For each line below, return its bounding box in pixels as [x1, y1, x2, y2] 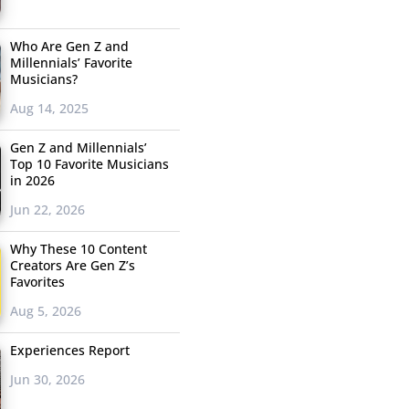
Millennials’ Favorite [9, 54, 132, 72]
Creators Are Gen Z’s [9, 257, 135, 275]
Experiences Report [9, 341, 130, 360]
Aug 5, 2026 [9, 302, 81, 320]
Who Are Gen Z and [9, 37, 129, 56]
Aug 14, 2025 [9, 100, 89, 118]
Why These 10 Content [9, 240, 147, 258]
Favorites [9, 273, 65, 291]
